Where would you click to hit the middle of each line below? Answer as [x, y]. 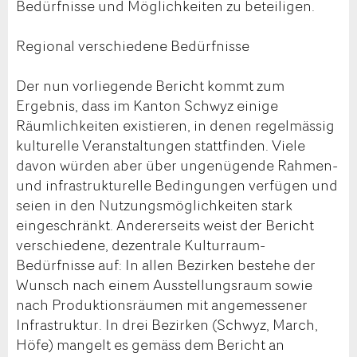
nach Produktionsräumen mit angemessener [162, 304]
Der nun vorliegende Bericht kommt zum [150, 85]
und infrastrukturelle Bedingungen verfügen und [177, 184]
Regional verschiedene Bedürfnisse [133, 45]
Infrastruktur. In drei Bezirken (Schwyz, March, [167, 324]
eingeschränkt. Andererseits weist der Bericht [165, 224]
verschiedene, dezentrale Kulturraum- [141, 244]
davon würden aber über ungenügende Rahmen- [177, 165]
